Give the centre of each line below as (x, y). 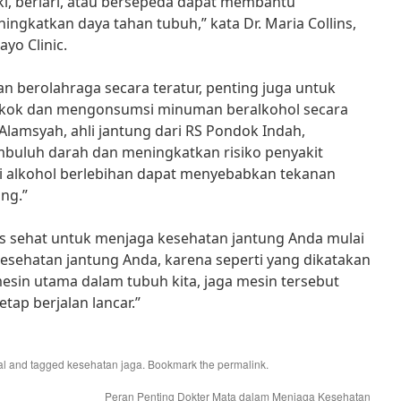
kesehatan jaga (105, 364)
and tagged (37, 364)
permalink (242, 364)
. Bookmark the (180, 364)
